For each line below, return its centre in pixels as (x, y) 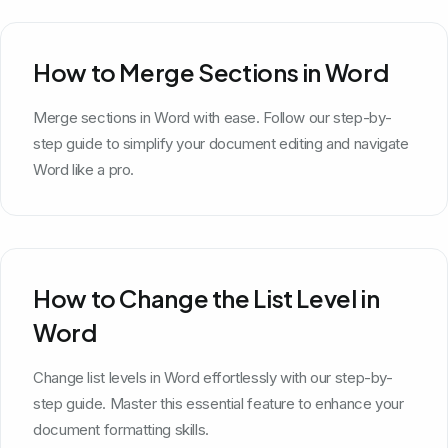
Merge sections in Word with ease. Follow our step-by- (212, 117)
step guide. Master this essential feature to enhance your (218, 403)
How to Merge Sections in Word (211, 71)
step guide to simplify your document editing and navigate (221, 143)
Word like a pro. (83, 169)
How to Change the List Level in (206, 297)
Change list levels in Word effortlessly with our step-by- (213, 377)
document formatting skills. (121, 429)
